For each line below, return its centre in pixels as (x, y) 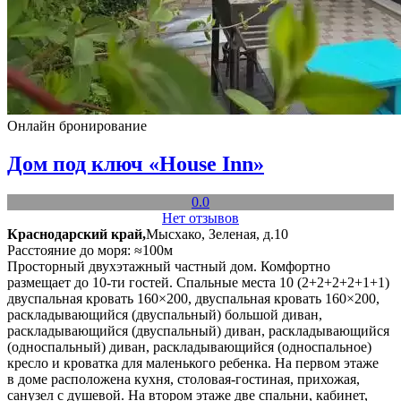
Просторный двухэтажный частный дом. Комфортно (169, 266)
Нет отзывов (200, 218)
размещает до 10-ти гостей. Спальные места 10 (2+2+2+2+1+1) (198, 282)
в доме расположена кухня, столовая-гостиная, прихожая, (183, 379)
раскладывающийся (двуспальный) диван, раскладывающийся (198, 330)
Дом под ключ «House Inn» (136, 163)
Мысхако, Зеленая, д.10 (217, 234)
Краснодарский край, (77, 234)
